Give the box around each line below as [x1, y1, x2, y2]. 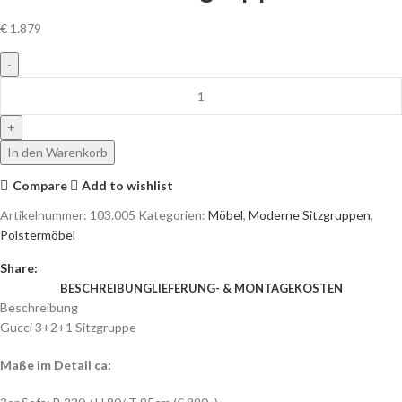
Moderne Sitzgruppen [249, 207, 371, 223]
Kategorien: [138, 207, 205, 223]
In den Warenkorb [7, 144, 108, 161]
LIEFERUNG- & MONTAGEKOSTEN [151, 281, 343, 296]
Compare [12, 177, 67, 193]
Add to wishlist [82, 177, 174, 193]
